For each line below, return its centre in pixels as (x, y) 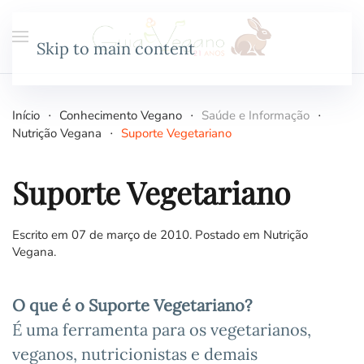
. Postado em (226, 235)
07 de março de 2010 (130, 235)
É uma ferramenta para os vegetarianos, (162, 329)
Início (26, 115)
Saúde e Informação (256, 115)
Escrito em (42, 235)
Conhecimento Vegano (121, 115)
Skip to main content (116, 48)
